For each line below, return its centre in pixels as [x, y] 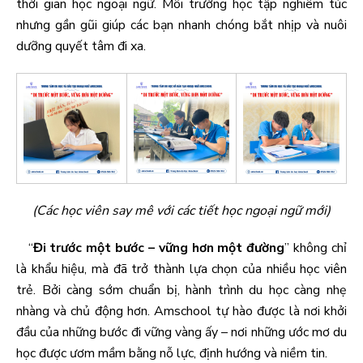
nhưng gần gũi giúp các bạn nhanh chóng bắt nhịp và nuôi [181, 25]
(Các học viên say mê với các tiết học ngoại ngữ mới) [181, 211]
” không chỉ [316, 248]
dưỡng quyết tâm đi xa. [81, 46]
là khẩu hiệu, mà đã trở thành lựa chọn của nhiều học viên [181, 269]
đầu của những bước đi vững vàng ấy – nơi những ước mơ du [181, 332]
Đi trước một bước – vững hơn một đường [159, 248]
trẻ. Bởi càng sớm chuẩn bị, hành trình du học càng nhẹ [181, 290]
